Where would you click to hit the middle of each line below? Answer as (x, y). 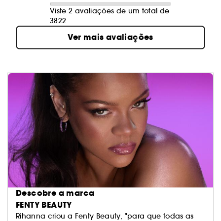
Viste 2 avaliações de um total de (110, 11)
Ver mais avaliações (110, 37)
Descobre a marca (55, 193)
